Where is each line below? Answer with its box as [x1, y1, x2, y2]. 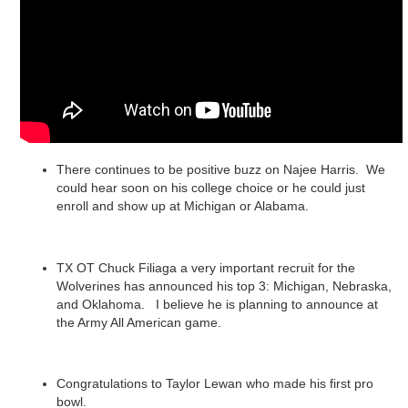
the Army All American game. [56, 314, 221, 330]
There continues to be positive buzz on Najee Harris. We [56, 162, 385, 178]
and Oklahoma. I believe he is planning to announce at [56, 296, 378, 311]
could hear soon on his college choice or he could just [56, 180, 365, 196]
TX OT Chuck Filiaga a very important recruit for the [56, 260, 355, 275]
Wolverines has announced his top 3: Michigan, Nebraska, [56, 278, 392, 293]
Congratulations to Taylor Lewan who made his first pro [56, 376, 373, 392]
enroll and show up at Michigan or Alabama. [56, 199, 316, 214]
